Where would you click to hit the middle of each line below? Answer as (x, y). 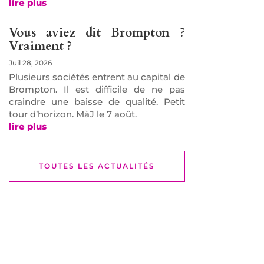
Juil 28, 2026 (30, 63)
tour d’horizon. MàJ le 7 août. (72, 114)
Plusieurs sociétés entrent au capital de (97, 77)
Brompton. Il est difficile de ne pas (97, 90)
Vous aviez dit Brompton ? (97, 33)
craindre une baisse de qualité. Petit (97, 102)
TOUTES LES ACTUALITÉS (97, 166)
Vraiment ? (40, 47)
